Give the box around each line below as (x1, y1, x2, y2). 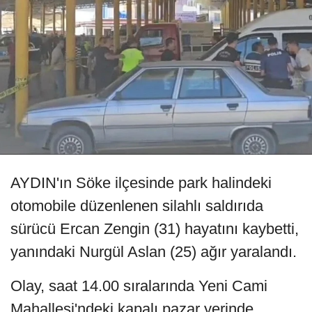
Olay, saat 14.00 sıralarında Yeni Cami (10, 277, 267, 295)
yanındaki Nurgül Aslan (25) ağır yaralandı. (10, 243, 297, 261)
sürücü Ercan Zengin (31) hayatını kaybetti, (10, 220, 299, 238)
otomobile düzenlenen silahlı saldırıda (10, 197, 263, 215)
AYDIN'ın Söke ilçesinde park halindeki (10, 174, 272, 192)
